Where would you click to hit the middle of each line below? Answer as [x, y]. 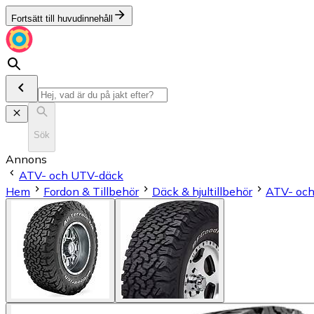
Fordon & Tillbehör [91, 191]
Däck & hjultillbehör [202, 191]
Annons [26, 159]
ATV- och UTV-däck [71, 175]
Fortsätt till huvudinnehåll [62, 19]
